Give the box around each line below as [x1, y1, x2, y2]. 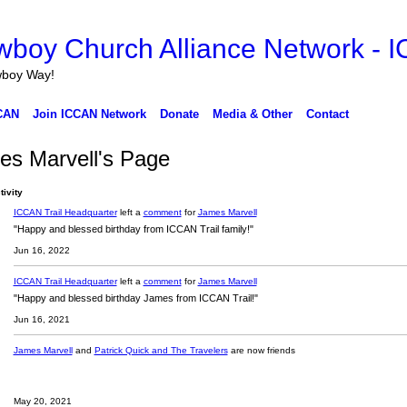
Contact [305, 107, 349, 121]
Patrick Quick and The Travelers [94, 345, 228, 355]
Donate [159, 107, 199, 121]
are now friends [227, 345, 295, 355]
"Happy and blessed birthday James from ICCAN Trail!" [13, 293, 258, 303]
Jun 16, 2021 [13, 314, 70, 324]
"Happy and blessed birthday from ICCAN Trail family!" [13, 223, 253, 234]
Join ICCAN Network [32, 107, 146, 121]
